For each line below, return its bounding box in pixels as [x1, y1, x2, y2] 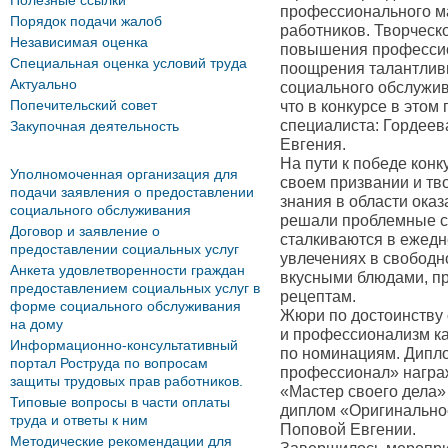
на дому [10, 316, 63, 332]
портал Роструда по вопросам [10, 355, 208, 371]
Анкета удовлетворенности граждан [10, 262, 245, 278]
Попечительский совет [10, 97, 157, 113]
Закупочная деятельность [10, 118, 179, 134]
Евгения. [280, 136, 346, 153]
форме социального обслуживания [10, 298, 241, 314]
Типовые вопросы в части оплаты [10, 394, 230, 410]
